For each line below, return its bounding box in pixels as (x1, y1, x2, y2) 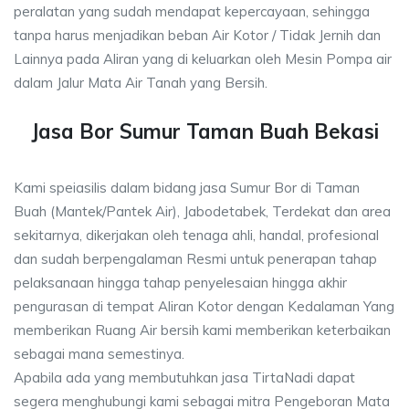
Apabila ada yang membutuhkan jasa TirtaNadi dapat (14, 369, 355, 386)
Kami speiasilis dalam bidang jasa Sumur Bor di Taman (14, 179, 360, 196)
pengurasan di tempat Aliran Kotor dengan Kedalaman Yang (14, 298, 394, 315)
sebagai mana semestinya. (14, 345, 184, 362)
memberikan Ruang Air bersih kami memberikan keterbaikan (14, 321, 391, 339)
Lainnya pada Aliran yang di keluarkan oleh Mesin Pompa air (14, 50, 392, 68)
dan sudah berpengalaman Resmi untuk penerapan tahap (14, 250, 377, 267)
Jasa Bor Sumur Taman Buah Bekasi (30, 119, 379, 144)
